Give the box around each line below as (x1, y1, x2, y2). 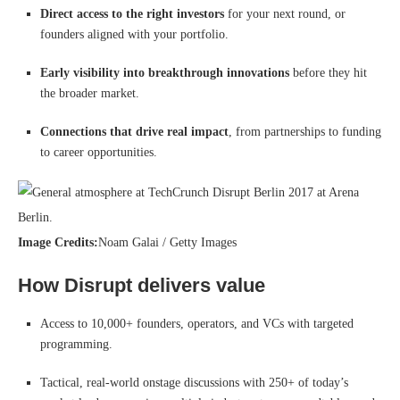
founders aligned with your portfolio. (40, 27, 229, 41)
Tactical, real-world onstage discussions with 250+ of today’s (40, 375, 348, 389)
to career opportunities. (40, 145, 157, 159)
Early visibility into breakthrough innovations (40, 65, 289, 79)
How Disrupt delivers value (18, 273, 265, 296)
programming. (40, 337, 112, 351)
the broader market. (40, 86, 139, 100)
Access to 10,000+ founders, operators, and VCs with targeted (40, 316, 354, 330)
